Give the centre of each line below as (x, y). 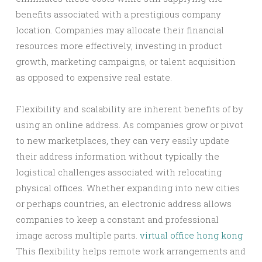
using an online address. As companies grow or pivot (130, 125)
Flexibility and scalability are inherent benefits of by (130, 109)
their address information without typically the (118, 156)
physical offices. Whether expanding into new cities (128, 188)
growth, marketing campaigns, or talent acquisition (126, 61)
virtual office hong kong (191, 235)
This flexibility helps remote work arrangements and (131, 251)
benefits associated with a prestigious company (118, 14)
